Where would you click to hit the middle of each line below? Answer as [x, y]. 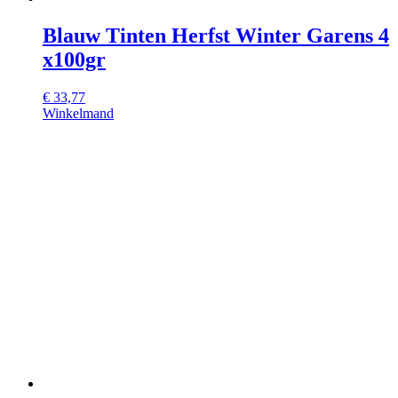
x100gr [74, 59]
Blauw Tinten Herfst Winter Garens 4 [216, 35]
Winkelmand [78, 113]
